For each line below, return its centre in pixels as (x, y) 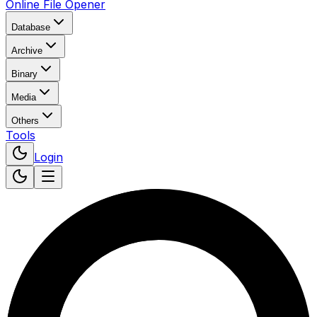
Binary (24, 74)
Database (31, 27)
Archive (27, 51)
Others (25, 121)
